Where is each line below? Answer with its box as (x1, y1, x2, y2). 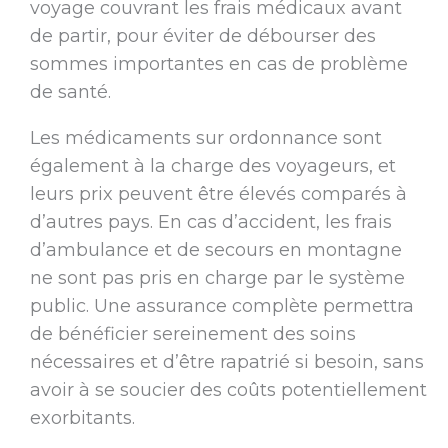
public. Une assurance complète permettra (29, 295, 414, 318)
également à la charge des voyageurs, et (29, 155, 396, 178)
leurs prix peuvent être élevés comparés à (29, 183, 407, 206)
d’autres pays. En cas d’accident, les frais (29, 211, 392, 234)
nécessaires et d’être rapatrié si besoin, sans (29, 351, 424, 374)
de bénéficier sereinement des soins (29, 323, 356, 346)
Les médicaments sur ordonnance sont (29, 127, 382, 150)
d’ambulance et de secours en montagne (29, 239, 402, 262)
